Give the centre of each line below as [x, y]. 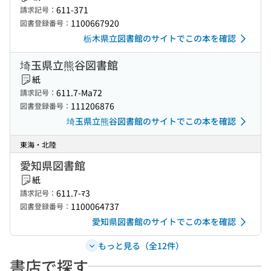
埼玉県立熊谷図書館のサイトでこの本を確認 [151, 121]
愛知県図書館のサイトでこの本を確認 [164, 221]
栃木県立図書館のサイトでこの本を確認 [160, 38]
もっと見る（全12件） [141, 245]
